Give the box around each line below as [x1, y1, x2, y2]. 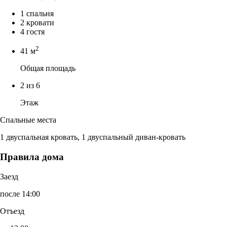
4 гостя [20, 27, 45, 36]
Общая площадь [20, 64, 75, 73]
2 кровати [20, 18, 54, 27]
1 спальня [20, 9, 54, 18]
